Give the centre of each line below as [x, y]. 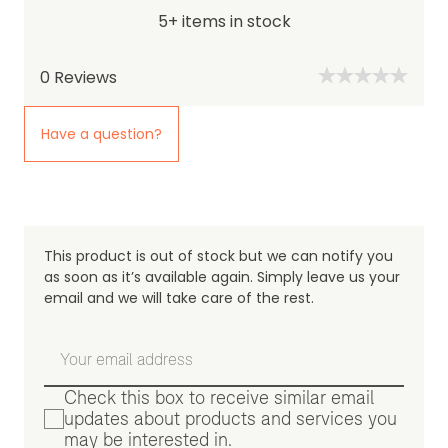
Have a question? [101, 134]
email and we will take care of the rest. [179, 298]
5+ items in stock [224, 21]
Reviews [83, 77]
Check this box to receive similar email [219, 397]
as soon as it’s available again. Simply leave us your [222, 277]
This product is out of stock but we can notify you [218, 256]
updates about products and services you [230, 418]
